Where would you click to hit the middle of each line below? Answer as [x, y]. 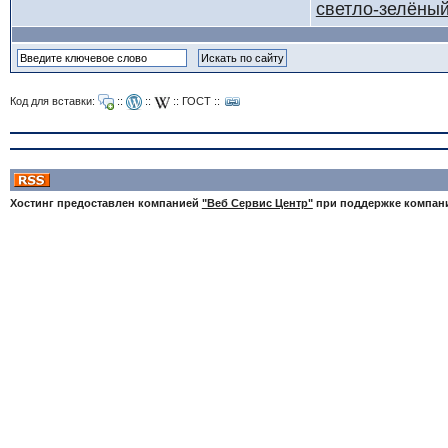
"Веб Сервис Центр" [257, 203]
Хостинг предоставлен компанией [105, 203]
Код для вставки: [53, 100]
